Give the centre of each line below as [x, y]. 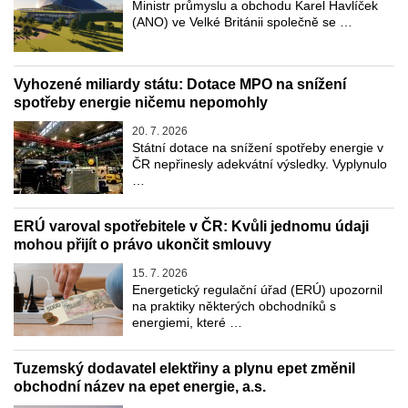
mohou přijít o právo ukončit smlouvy [143, 245]
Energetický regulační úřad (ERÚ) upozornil [257, 290]
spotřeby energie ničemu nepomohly [141, 103]
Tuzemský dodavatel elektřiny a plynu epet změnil [184, 369]
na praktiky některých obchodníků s [234, 306]
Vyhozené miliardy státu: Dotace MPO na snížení [180, 85]
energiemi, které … [187, 323]
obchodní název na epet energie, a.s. [140, 387]
